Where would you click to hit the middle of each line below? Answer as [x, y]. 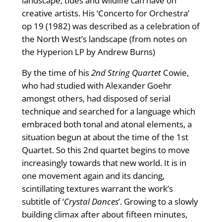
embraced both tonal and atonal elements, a [107, 124]
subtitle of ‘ [43, 202]
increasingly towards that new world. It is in [104, 163]
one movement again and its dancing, [93, 176]
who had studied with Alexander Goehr [96, 86]
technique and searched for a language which [108, 111]
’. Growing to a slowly [158, 202]
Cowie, [176, 73]
